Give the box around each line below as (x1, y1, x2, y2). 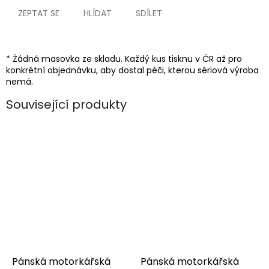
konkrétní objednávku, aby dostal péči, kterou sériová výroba (6, 64, 259, 77)
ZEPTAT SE (18, 7, 59, 20)
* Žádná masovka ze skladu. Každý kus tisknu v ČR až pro (6, 53, 242, 65)
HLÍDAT (83, 7, 112, 20)
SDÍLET (136, 7, 162, 20)
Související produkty (6, 95, 127, 113)
